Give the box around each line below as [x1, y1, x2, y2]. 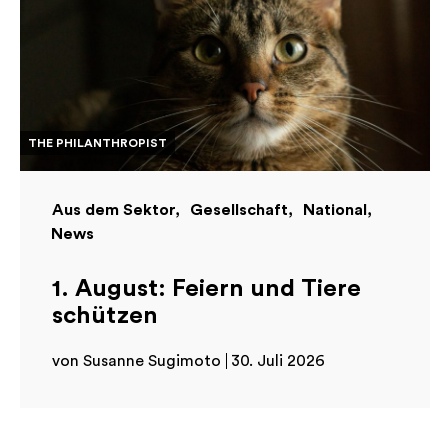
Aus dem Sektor [52, 202, 175, 219]
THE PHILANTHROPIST [28, 137, 167, 150]
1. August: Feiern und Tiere [52, 277, 361, 302]
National [303, 202, 367, 219]
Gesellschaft [190, 202, 288, 219]
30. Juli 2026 [231, 353, 325, 370]
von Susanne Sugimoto [52, 353, 221, 370]
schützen [52, 304, 158, 329]
